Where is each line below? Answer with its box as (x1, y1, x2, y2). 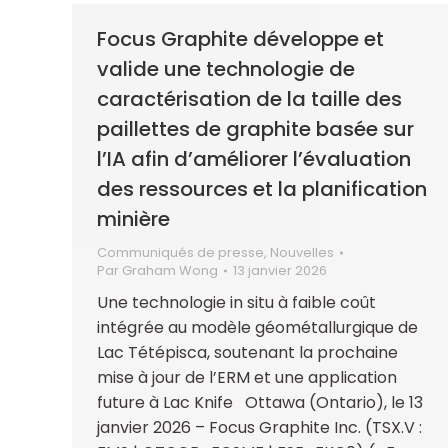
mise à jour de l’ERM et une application (97, 365, 397, 389)
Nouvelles (270, 242, 334, 262)
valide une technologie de (97, 54, 355, 83)
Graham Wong (122, 260, 218, 280)
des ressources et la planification (97, 174, 427, 203)
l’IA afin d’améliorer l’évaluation (97, 144, 411, 173)
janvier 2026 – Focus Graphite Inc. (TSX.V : (97, 415, 422, 439)
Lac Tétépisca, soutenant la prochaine (97, 340, 398, 364)
